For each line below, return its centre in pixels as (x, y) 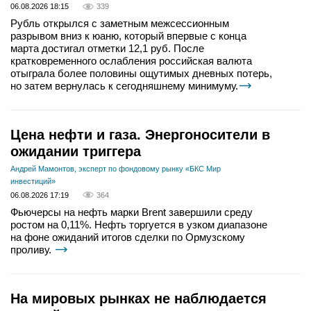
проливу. (32, 249)
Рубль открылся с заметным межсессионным (120, 24)
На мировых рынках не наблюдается (138, 298)
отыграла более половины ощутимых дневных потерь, (141, 74)
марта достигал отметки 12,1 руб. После (107, 49)
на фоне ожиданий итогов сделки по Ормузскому (128, 237)
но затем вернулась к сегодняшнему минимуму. (124, 86)
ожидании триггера (76, 152)
